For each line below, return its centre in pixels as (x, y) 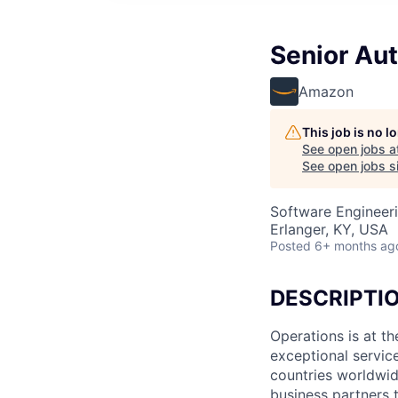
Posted (291, 246)
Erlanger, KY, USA (329, 229)
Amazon (326, 92)
